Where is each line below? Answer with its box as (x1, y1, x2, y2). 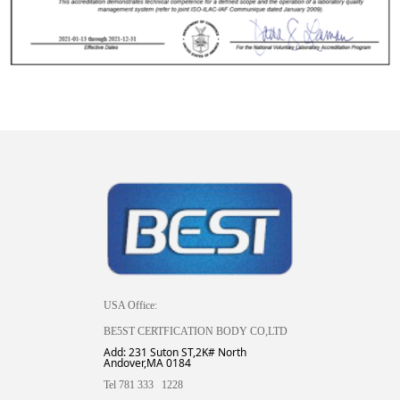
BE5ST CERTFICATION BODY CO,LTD (104, 325, 288, 337)
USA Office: (104, 299, 158, 312)
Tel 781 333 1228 (104, 379, 197, 391)
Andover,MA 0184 (104, 355, 192, 371)
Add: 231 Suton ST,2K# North (104, 345, 247, 360)
